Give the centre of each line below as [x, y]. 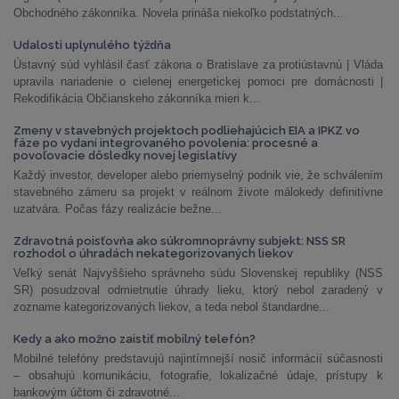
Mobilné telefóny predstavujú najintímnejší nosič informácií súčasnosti [198, 358]
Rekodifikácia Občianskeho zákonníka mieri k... [137, 98]
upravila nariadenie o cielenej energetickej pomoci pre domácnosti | [198, 81]
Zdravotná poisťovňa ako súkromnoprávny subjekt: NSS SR [179, 241]
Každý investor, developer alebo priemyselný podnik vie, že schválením [198, 175]
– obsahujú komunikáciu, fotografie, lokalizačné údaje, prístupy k [198, 375]
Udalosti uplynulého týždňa [92, 45]
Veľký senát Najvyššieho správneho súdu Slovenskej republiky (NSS [198, 273]
